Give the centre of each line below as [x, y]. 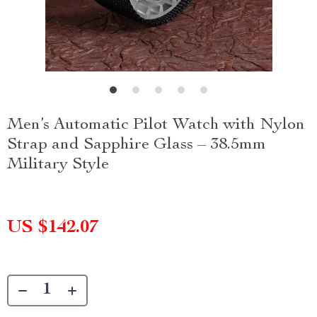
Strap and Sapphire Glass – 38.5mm [137, 145]
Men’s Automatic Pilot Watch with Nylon [156, 125]
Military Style [58, 165]
